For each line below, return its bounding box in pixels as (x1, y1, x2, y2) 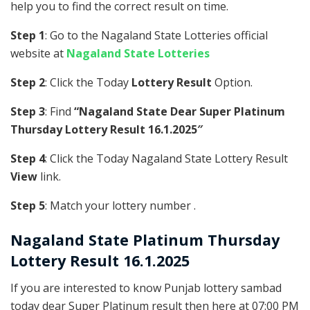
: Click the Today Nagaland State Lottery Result (45, 151, 288, 167)
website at (10, 46, 66, 62)
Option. (212, 75, 253, 91)
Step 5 (10, 198, 45, 214)
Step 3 (10, 104, 45, 120)
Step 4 (10, 151, 45, 167)
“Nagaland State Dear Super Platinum (74, 104, 285, 120)
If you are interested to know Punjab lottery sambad (10, 280, 282, 295)
